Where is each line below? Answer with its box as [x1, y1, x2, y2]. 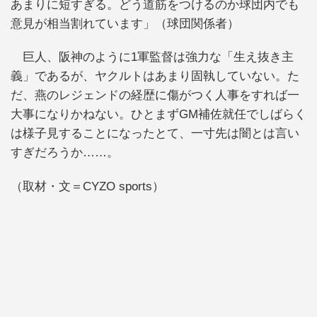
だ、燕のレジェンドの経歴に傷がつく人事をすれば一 [11, 88, 299, 103]
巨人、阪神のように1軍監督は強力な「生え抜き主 [11, 50, 294, 64]
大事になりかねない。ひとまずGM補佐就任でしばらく [11, 108, 306, 122]
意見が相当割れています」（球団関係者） [11, 16, 239, 30]
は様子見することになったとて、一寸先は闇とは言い [11, 127, 299, 141]
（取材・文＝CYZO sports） [11, 179, 164, 193]
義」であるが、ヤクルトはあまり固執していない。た [11, 69, 299, 83]
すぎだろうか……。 [11, 146, 119, 160]
